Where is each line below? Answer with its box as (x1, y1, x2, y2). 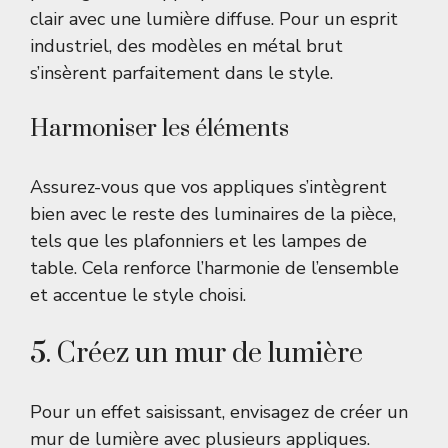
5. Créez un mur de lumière (30, 336, 363, 372)
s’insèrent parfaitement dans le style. (30, 61, 333, 86)
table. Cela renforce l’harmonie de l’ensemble (30, 256, 399, 281)
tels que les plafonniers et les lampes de (30, 229, 367, 254)
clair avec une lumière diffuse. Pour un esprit (30, 7, 398, 32)
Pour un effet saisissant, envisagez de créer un (30, 400, 408, 425)
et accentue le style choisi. (30, 283, 246, 308)
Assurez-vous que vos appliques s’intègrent (30, 175, 387, 200)
